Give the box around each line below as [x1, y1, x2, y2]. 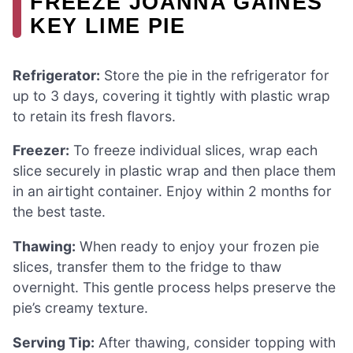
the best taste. [13, 203, 106, 221]
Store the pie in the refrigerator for [100, 66, 329, 84]
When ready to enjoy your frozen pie [76, 238, 319, 255]
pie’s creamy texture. [13, 299, 148, 316]
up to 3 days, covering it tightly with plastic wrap [13, 87, 330, 104]
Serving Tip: [13, 333, 95, 351]
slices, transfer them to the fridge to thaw [13, 258, 281, 275]
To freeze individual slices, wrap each [69, 142, 318, 159]
